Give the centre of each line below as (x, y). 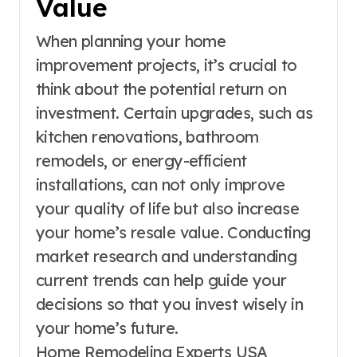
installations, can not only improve (160, 184)
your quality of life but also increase (168, 208)
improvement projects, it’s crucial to (167, 65)
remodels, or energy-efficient (141, 160)
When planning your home (131, 41)
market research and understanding (167, 256)
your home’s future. (107, 328)
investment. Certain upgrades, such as (175, 112)
